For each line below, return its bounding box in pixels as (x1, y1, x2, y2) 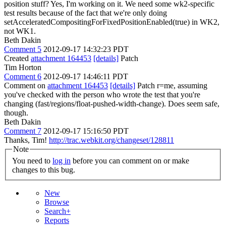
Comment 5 (4, 44, 41, 53)
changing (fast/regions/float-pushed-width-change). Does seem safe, (4, 99, 219, 108)
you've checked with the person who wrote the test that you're (4, 90, 200, 99)
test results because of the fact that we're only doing (4, 8, 167, 17)
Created (4, 53, 31, 63)
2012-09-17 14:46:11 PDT (43, 72, 128, 81)
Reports (44, 216, 69, 225)
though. (4, 108, 28, 117)
